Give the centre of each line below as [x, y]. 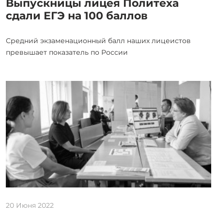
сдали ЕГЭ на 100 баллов [77, 16]
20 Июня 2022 [30, 205]
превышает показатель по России [67, 53]
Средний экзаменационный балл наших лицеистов [98, 41]
